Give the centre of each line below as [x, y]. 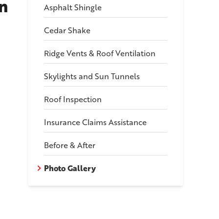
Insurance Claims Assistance [96, 122]
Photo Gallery [70, 168]
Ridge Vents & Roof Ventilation [100, 53]
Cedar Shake [67, 30]
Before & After [70, 145]
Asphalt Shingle [73, 7]
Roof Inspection [73, 99]
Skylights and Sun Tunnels [92, 76]
